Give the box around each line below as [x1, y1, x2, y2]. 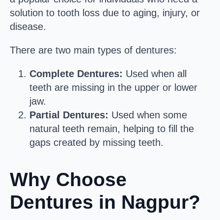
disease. [10, 21, 46, 32]
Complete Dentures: [29, 68, 123, 80]
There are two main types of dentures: [10, 45, 177, 56]
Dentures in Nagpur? [10, 192, 200, 213]
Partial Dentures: [29, 110, 109, 121]
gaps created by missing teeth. [29, 137, 164, 148]
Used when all [123, 68, 187, 80]
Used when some [109, 110, 187, 121]
